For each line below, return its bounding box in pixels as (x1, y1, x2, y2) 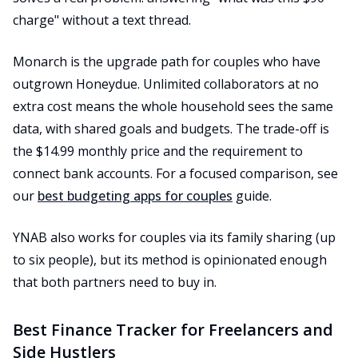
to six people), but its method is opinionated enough (13, 251, 327, 268)
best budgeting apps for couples (38, 187, 233, 205)
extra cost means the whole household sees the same (13, 97, 333, 115)
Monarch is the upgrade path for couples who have (13, 53, 320, 70)
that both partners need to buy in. (13, 273, 217, 291)
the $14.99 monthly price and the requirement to (13, 142, 303, 160)
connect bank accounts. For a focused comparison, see (13, 165, 338, 182)
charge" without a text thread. (13, 11, 191, 29)
